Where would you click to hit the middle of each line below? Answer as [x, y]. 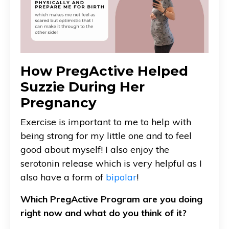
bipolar [121, 177]
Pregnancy [59, 102]
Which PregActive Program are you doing [111, 199]
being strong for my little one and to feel [106, 135]
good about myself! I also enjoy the [95, 149]
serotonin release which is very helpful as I [111, 163]
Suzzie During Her [83, 87]
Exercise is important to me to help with [106, 122]
